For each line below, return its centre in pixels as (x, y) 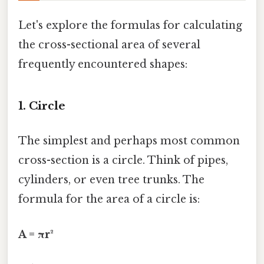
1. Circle (42, 106)
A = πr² (36, 234)
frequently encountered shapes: (103, 65)
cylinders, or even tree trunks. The (111, 180)
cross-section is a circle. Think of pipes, (123, 161)
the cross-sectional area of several (109, 45)
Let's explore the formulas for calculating (130, 26)
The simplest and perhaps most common (129, 141)
